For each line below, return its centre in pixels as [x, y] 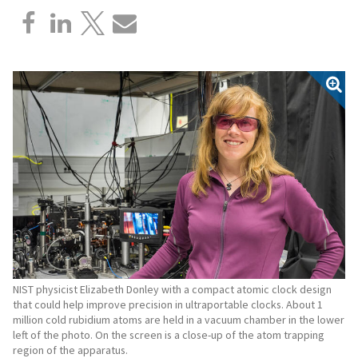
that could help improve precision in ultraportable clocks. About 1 [168, 304]
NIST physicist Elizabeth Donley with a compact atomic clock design [172, 289]
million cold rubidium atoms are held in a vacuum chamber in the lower [179, 319]
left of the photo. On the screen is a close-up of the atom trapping [169, 334]
